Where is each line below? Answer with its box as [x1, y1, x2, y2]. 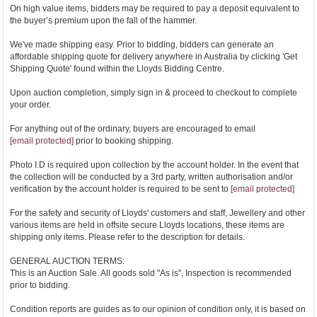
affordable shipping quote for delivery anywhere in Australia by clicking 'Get [10, 52, 297, 62]
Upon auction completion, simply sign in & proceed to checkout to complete [10, 88, 297, 98]
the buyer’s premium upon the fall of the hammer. [10, 16, 197, 26]
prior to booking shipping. [74, 136, 173, 146]
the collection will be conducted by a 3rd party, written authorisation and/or [10, 172, 293, 183]
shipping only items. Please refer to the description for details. [10, 232, 245, 243]
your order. [10, 100, 51, 110]
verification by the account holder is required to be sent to [10, 184, 231, 195]
